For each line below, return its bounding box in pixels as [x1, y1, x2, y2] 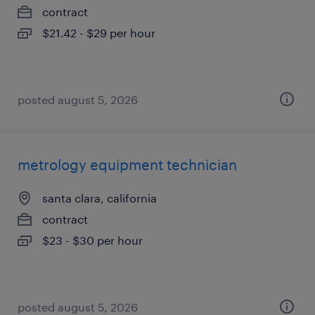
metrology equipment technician [18, 156, 237, 173]
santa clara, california [42, 191, 157, 205]
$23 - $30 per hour [42, 233, 143, 247]
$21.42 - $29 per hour [42, 26, 155, 39]
